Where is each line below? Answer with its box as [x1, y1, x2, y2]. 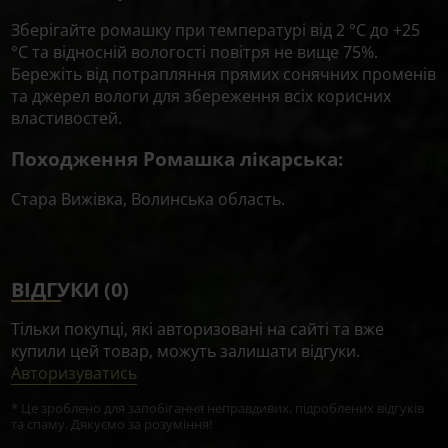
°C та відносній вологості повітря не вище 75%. [11, 40, 379, 63]
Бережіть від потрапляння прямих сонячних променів [11, 62, 437, 85]
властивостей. [11, 106, 123, 129]
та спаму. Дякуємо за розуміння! [11, 415, 213, 434]
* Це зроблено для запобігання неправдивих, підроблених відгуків [11, 399, 425, 418]
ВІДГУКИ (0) [11, 276, 130, 304]
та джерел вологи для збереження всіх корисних [11, 84, 392, 107]
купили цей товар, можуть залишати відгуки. [11, 340, 361, 363]
